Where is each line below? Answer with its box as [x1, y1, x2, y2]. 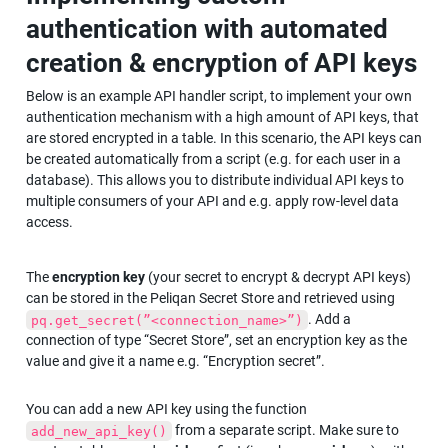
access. [26, 214, 73, 231]
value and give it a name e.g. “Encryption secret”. [26, 353, 325, 370]
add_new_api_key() [31, 423, 168, 439]
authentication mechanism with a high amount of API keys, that [26, 109, 419, 126]
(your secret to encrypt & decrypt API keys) [145, 269, 411, 286]
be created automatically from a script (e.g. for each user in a [26, 151, 401, 168]
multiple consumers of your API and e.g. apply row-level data [26, 193, 399, 210]
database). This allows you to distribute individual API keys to [26, 172, 404, 189]
